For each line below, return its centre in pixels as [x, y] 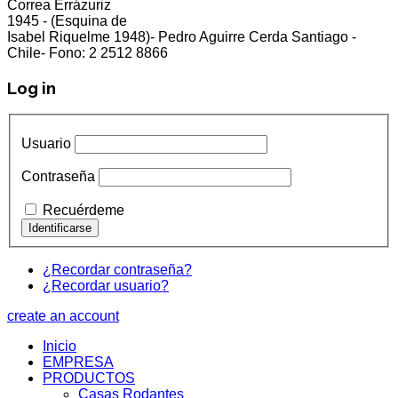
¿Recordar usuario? [106, 286]
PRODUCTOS [89, 378]
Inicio [60, 346]
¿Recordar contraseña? [117, 270]
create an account [63, 316]
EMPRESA [78, 362]
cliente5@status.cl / [220, 13]
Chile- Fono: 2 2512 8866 [88, 52]
